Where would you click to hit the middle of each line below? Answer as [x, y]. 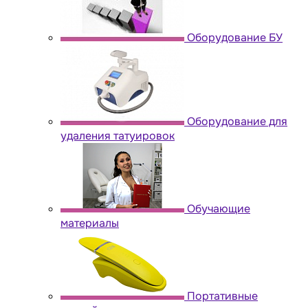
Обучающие [219, 208]
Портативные [222, 296]
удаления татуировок [118, 135]
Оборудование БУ [235, 37]
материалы [90, 223]
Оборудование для [237, 121]
